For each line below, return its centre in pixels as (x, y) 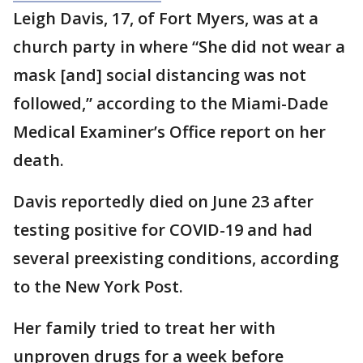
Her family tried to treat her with (144, 328)
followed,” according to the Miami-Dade (171, 104)
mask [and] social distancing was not (160, 75)
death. (38, 160)
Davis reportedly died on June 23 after (163, 202)
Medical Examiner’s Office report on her (169, 132)
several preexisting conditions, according (176, 258)
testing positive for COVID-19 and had (163, 230)
